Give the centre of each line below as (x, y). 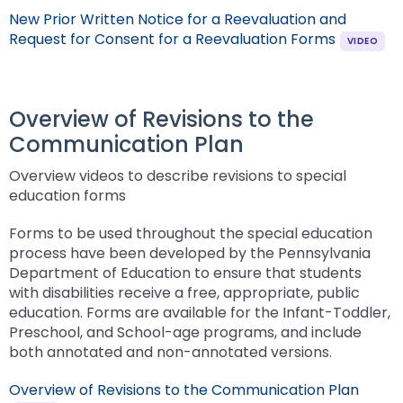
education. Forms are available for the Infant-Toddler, (200, 312)
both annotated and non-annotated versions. (170, 352)
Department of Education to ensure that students (185, 273)
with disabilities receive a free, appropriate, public (184, 292)
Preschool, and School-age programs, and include (185, 332)
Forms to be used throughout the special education (191, 233)
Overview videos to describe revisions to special (178, 175)
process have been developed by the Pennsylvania (190, 253)
